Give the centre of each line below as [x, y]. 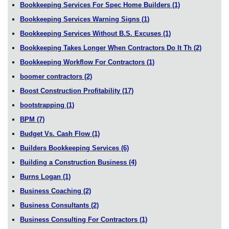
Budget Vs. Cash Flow [56, 133]
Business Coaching [52, 191]
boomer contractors [52, 76]
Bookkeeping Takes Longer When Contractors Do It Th [107, 48]
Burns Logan [41, 176]
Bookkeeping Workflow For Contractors [83, 62]
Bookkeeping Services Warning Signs [81, 19]
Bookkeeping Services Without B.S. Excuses [91, 33]
